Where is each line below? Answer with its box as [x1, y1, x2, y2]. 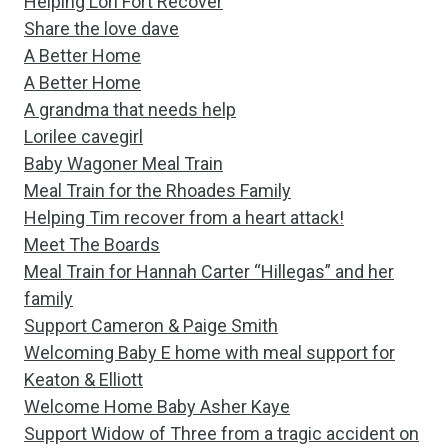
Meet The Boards [24, 234, 160, 255]
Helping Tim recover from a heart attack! [24, 207, 344, 228]
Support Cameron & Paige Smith [24, 315, 278, 336]
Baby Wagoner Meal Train [24, 153, 223, 174]
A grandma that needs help [24, 99, 236, 120]
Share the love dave [24, 18, 179, 39]
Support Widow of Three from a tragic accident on [24, 423, 419, 444]
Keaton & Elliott [24, 369, 143, 390]
